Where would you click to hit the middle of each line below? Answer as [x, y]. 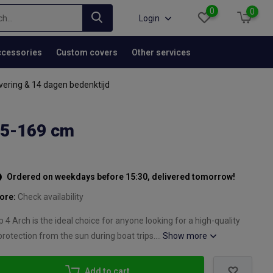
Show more [186, 236]
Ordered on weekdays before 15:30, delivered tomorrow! [120, 177]
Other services [161, 52]
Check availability [51, 197]
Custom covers [87, 52]
